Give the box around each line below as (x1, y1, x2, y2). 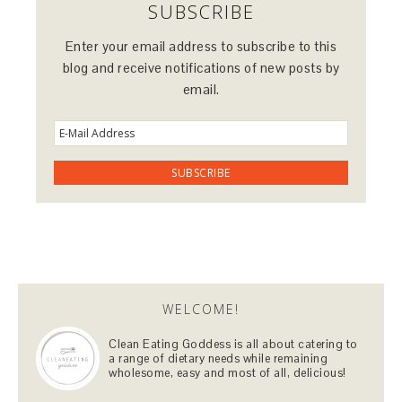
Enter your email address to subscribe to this (65, 38, 337, 55)
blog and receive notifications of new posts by (62, 59, 340, 76)
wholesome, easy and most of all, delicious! (109, 365, 346, 380)
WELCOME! (162, 301, 240, 318)
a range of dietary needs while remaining (109, 351, 328, 366)
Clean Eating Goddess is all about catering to (109, 336, 358, 352)
